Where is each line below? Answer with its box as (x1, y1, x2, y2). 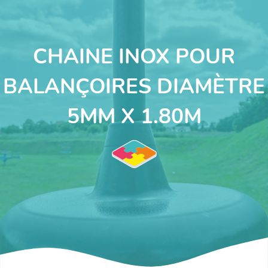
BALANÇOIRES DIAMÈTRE (3, 71, 265, 100)
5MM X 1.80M (66, 101, 202, 130)
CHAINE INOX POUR (33, 41, 235, 71)
